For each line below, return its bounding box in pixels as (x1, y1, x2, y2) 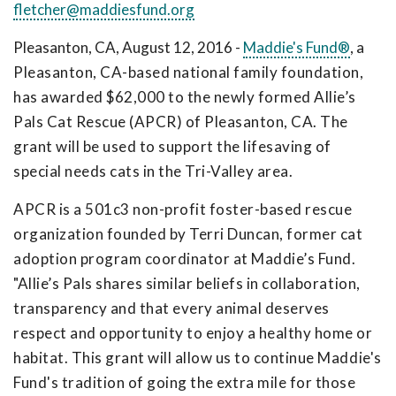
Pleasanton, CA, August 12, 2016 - (13, 38, 243, 57)
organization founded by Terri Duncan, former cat (13, 225, 363, 243)
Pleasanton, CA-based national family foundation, (13, 63, 364, 81)
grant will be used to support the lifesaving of (13, 137, 331, 156)
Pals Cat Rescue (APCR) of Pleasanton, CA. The (13, 112, 348, 131)
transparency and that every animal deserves (13, 299, 330, 317)
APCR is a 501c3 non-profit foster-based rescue (13, 200, 353, 218)
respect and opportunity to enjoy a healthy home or (13, 324, 373, 342)
